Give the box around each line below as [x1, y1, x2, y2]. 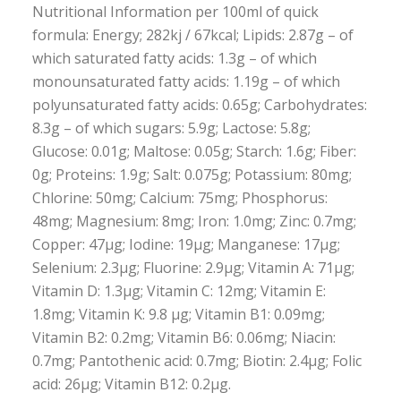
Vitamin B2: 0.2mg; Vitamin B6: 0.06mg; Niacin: [31, 328, 336, 347]
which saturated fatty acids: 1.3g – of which [31, 48, 317, 68]
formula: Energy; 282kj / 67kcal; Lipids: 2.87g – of [31, 25, 354, 45]
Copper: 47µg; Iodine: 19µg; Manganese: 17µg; [31, 235, 340, 254]
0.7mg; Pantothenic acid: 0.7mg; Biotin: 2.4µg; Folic [31, 351, 362, 371]
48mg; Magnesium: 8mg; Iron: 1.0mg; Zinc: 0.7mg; [31, 211, 356, 231]
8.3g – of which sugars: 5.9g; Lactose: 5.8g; [31, 118, 311, 138]
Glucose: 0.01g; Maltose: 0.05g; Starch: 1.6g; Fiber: [31, 141, 356, 161]
